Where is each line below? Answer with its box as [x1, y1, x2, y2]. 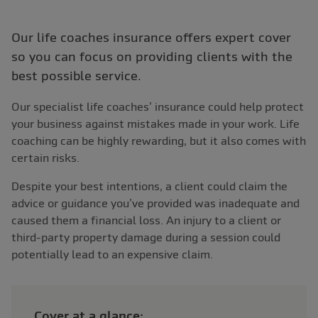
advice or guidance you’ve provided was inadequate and [11, 197, 300, 210]
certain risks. [11, 151, 79, 165]
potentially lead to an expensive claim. [11, 248, 213, 261]
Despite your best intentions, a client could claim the [11, 180, 287, 193]
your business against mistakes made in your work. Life [11, 117, 300, 131]
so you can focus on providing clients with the [11, 49, 292, 65]
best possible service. [11, 68, 141, 84]
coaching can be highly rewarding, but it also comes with [11, 134, 306, 148]
